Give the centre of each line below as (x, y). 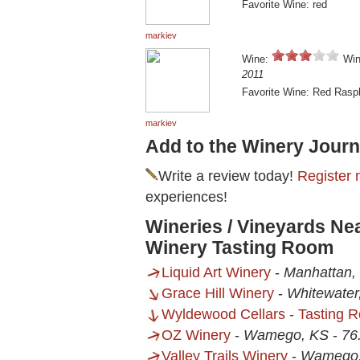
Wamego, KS (286, 335)
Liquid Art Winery (216, 273)
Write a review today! (228, 176)
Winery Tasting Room (239, 248)
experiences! (186, 197)
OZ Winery (196, 335)
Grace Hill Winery (218, 294)
